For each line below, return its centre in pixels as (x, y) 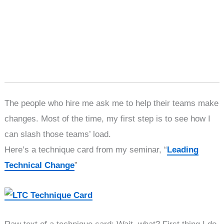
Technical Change (40, 165)
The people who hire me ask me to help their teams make (112, 103)
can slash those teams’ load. (58, 134)
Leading (183, 150)
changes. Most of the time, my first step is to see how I (108, 119)
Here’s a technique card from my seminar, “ (86, 150)
